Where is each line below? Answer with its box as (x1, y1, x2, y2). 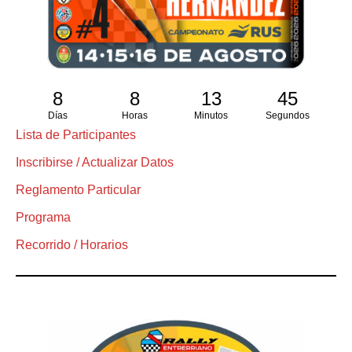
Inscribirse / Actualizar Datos (16, 156, 174, 170)
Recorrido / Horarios (16, 238, 128, 252)
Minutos (194, 110, 229, 122)
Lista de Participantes (16, 128, 136, 142)
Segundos (266, 110, 310, 122)
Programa (16, 211, 71, 225)
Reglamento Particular (16, 183, 141, 197)
